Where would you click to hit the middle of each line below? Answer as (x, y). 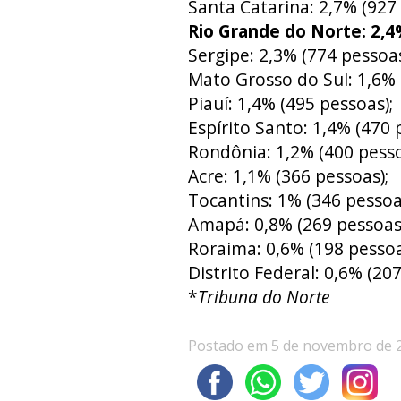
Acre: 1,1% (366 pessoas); (288, 175)
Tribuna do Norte (264, 296)
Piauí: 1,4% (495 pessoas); (290, 103)
